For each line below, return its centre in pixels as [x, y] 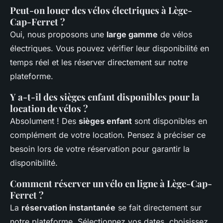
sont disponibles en [169, 121]
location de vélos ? [49, 108]
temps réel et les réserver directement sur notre [99, 62]
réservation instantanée [68, 207]
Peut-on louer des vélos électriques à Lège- [101, 10]
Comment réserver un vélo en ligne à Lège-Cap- [111, 183]
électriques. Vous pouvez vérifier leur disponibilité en [110, 48]
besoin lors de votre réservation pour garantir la [100, 149]
